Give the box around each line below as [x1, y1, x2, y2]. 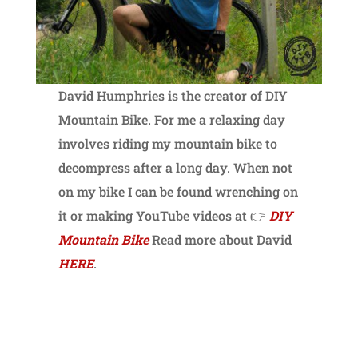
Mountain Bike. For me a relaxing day [58, 111, 286, 129]
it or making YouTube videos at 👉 [58, 207, 270, 225]
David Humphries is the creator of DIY [58, 87, 288, 105]
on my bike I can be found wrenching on [58, 183, 299, 201]
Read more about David [149, 231, 292, 249]
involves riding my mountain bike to [58, 135, 278, 153]
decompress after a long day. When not [58, 159, 293, 177]
